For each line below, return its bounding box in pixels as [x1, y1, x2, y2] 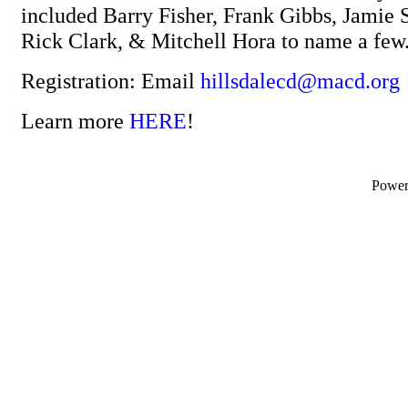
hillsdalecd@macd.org [200, 68, 400, 93]
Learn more [21, 108, 129, 133]
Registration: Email [21, 68, 200, 93]
